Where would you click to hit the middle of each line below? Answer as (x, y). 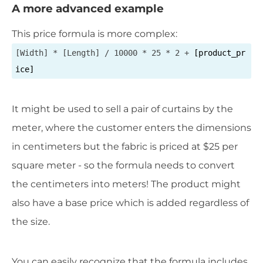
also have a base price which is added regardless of (130, 203)
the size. (31, 222)
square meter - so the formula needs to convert (123, 166)
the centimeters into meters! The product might (126, 184)
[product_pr (220, 53)
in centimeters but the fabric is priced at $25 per (125, 147)
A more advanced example (88, 9)
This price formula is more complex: (95, 34)
